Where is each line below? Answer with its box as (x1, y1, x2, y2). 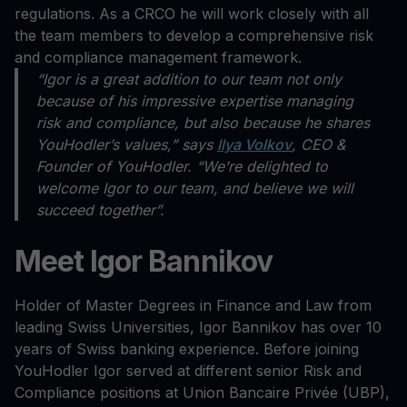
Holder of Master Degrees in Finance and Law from (15, 296, 372, 315)
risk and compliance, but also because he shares (36, 114, 370, 133)
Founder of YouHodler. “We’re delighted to (36, 157, 328, 176)
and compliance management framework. (15, 48, 302, 67)
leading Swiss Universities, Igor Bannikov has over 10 (15, 318, 382, 337)
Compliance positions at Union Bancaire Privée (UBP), (15, 383, 390, 402)
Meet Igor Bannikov (15, 243, 273, 280)
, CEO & (292, 135, 345, 154)
